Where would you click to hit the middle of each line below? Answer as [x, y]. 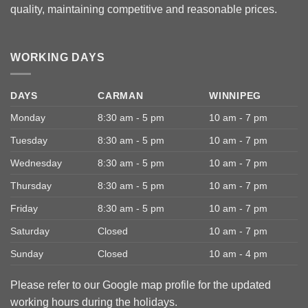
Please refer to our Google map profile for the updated [141, 285]
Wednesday [36, 163]
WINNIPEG [235, 96]
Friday [24, 209]
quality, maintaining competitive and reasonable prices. [144, 9]
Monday [28, 118]
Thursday [31, 186]
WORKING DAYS [58, 57]
